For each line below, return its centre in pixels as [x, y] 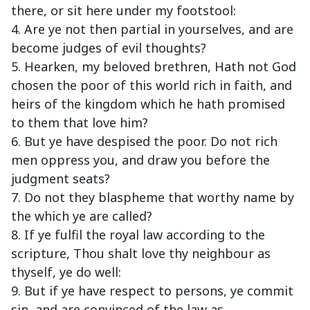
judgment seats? [61, 179]
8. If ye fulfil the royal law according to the [138, 235]
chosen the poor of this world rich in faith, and [152, 85]
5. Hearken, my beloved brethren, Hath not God [154, 67]
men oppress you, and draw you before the [140, 160]
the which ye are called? [82, 216]
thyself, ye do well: [66, 272]
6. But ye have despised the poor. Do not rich [144, 142]
